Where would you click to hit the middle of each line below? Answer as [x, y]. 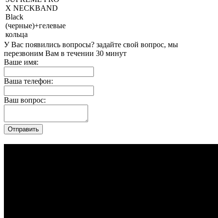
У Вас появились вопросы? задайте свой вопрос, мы [91, 45]
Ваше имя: [21, 62]
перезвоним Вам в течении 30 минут [65, 53]
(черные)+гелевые [36, 26]
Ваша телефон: [28, 81]
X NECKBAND [32, 8]
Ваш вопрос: [25, 100]
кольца [17, 34]
